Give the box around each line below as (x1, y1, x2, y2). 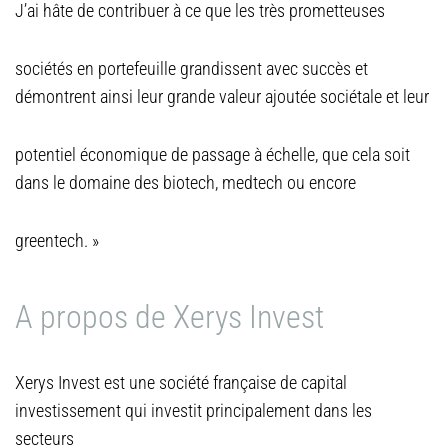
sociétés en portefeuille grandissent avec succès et (15, 58, 368, 79)
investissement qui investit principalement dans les (15, 400, 372, 421)
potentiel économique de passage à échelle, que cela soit (15, 144, 410, 165)
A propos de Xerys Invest (15, 298, 324, 336)
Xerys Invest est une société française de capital (15, 372, 347, 393)
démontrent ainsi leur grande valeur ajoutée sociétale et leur (15, 86, 429, 107)
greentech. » (15, 230, 99, 251)
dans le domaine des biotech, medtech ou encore (15, 172, 356, 193)
